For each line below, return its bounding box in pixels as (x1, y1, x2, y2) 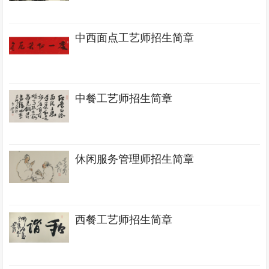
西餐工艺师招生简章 (75, 214, 173, 226)
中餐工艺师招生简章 (75, 92, 173, 104)
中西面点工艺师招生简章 (75, 32, 195, 44)
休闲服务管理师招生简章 (75, 153, 195, 165)
